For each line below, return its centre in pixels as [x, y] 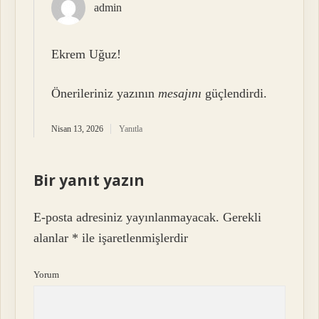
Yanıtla [131, 129]
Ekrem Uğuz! [87, 54]
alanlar [53, 238]
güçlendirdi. [235, 94]
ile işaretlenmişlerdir [134, 238]
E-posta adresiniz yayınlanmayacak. [127, 218]
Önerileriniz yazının [105, 94]
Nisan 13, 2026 [78, 129]
